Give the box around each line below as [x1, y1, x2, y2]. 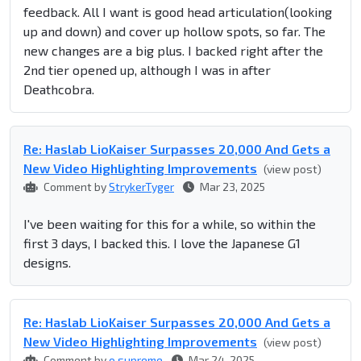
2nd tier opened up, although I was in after [23, 62, 271, 78]
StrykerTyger [109, 180, 174, 194]
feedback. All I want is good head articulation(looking [23, 4, 332, 20]
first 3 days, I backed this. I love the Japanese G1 [23, 235, 301, 251]
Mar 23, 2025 [197, 180, 265, 194]
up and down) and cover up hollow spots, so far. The [23, 23, 326, 39]
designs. [23, 255, 71, 271]
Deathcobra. [23, 81, 94, 98]
